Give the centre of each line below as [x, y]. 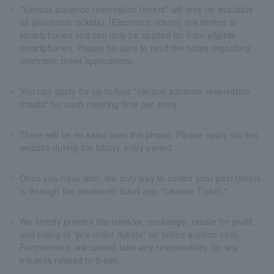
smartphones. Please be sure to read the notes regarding [135, 47]
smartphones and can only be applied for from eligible [128, 35]
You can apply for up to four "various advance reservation [135, 91]
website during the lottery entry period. [97, 147]
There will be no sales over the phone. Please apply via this [139, 134]
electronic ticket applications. [77, 60]
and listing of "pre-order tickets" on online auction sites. [130, 234]
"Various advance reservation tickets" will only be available [137, 9]
